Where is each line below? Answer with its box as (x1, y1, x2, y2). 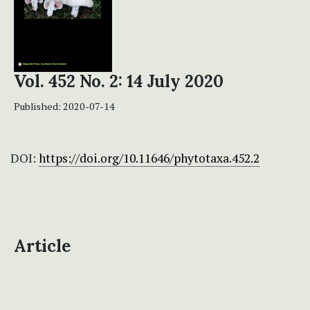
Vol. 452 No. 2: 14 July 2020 (14, 71, 224, 93)
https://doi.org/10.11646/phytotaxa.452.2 (39, 150, 259, 167)
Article (14, 235, 71, 257)
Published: (14, 100, 63, 113)
